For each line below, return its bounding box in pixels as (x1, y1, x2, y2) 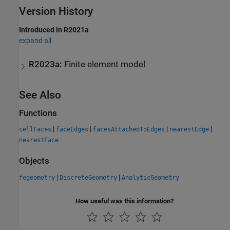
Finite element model (64, 59, 146, 69)
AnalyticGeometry (122, 174, 179, 181)
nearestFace (19, 137, 59, 144)
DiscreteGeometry (60, 174, 117, 181)
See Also (19, 88, 61, 101)
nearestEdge (169, 126, 209, 133)
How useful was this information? (75, 197, 174, 205)
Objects (19, 156, 49, 166)
